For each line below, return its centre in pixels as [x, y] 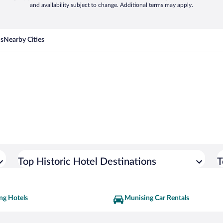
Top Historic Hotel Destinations [87, 162]
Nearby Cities [24, 40]
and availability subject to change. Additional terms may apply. [111, 5]
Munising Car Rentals [157, 198]
